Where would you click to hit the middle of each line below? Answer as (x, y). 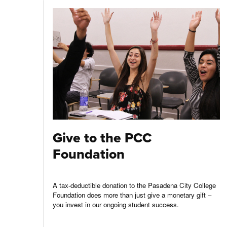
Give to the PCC (102, 138)
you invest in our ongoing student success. (116, 204)
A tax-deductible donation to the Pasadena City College (134, 185)
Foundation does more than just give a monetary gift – (132, 195)
